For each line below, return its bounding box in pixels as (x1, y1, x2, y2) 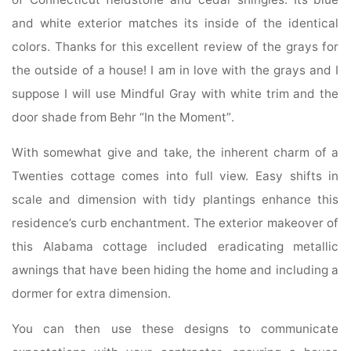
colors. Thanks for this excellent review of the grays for (12, 38, 339, 54)
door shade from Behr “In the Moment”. (12, 109, 235, 125)
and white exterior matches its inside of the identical (12, 15, 339, 31)
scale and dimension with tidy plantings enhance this (12, 192, 339, 208)
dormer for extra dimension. (12, 286, 172, 302)
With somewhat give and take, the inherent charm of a (12, 145, 339, 161)
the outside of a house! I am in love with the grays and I (12, 62, 339, 78)
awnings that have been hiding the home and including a (12, 262, 339, 278)
